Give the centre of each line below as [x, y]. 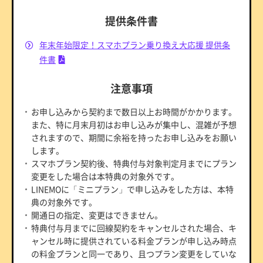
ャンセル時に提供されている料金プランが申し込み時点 [134, 240]
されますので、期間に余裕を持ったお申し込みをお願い [134, 137]
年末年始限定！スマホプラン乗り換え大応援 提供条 [135, 44]
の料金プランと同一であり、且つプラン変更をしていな [134, 253]
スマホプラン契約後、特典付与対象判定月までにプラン [134, 163]
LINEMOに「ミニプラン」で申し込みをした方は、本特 [132, 189]
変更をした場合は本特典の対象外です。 [105, 176]
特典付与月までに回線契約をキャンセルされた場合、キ [134, 227]
